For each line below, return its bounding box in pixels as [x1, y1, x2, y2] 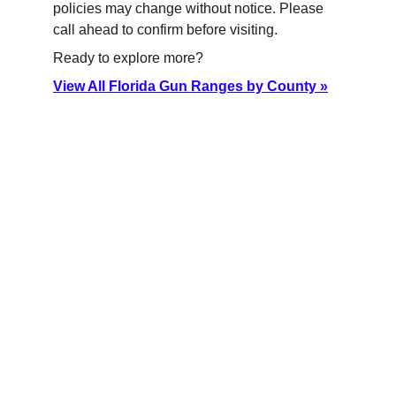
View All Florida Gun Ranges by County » [53, 79, 328, 94]
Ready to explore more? [53, 50, 203, 65]
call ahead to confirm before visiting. [53, 22, 278, 37]
